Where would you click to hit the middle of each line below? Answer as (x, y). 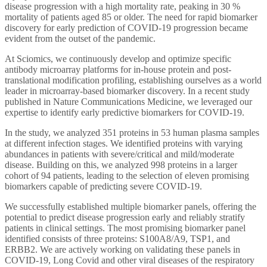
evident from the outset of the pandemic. (80, 38)
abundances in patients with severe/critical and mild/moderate (119, 154)
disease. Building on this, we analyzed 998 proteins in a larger (121, 164)
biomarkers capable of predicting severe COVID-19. (103, 186)
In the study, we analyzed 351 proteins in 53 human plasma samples (132, 132)
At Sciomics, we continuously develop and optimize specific (118, 58)
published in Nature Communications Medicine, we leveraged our (128, 101)
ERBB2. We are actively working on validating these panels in (122, 249)
